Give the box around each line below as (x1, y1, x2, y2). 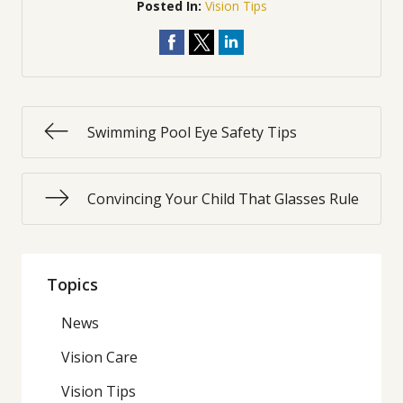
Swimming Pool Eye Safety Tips (87, 122, 297, 142)
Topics (47, 273, 98, 295)
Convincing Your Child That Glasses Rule (87, 189, 359, 209)
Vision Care (61, 346, 138, 367)
